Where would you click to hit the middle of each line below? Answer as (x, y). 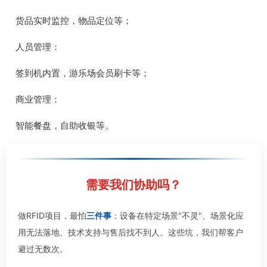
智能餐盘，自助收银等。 (65, 126)
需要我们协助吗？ (133, 185)
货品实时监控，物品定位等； (74, 21)
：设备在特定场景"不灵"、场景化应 (178, 215)
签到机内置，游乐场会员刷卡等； (83, 74)
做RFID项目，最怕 (52, 215)
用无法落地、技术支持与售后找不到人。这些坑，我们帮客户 (131, 232)
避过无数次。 (43, 249)
